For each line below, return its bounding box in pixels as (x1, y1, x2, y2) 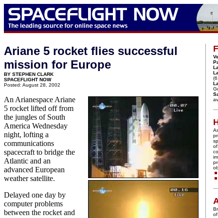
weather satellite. (4, 174, 55, 182)
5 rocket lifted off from (4, 104, 73, 112)
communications (4, 139, 54, 147)
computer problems (4, 200, 63, 208)
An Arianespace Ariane (4, 95, 75, 104)
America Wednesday (4, 122, 68, 130)
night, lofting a (4, 130, 49, 139)
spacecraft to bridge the (4, 148, 75, 156)
